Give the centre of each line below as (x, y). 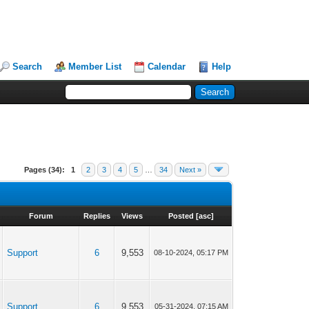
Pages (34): (45, 170)
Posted (181, 216)
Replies (97, 216)
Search (28, 67)
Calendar (167, 67)
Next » (191, 170)
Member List (95, 67)
